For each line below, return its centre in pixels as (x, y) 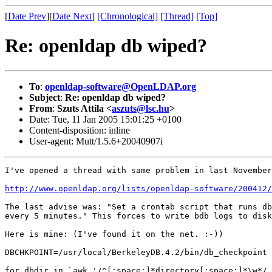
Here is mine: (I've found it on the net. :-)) (114, 234)
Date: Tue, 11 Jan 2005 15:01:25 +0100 (105, 119)
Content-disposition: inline (80, 130)
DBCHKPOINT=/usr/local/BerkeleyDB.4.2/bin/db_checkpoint (136, 252)
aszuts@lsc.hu (141, 108)
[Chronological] (127, 16)
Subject (45, 97)
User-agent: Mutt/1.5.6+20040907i (96, 141)
